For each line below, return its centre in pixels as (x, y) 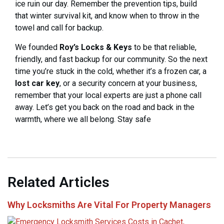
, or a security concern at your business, (128, 83)
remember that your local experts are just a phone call (108, 95)
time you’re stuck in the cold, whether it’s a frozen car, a (111, 71)
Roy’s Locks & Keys (96, 47)
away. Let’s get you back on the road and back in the (105, 107)
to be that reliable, (164, 47)
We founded (37, 47)
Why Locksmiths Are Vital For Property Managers (109, 205)
